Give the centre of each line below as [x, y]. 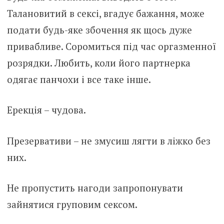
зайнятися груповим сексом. [72, 204]
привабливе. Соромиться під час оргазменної [111, 46]
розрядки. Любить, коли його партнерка [98, 62]
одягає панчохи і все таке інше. [79, 79]
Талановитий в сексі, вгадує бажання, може [105, 13]
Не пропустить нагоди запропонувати [95, 188]
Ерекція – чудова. [46, 110]
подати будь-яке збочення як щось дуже [99, 29]
